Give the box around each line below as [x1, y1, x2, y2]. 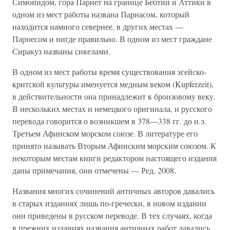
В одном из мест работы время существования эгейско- [12, 66, 206, 77]
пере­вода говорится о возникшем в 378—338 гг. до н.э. [12, 116, 206, 126]
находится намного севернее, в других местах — [12, 21, 183, 32]
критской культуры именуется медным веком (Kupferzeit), [12, 79, 214, 89]
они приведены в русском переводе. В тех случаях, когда [12, 210, 212, 221]
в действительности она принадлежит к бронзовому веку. [12, 91, 216, 102]
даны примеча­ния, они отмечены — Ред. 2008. [12, 165, 176, 176]
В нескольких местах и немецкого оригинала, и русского [12, 103, 212, 114]
